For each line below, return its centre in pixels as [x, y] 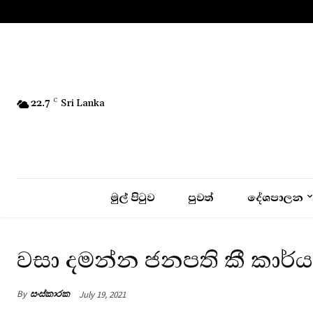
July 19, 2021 [102, 294]
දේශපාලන [275, 197]
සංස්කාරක [50, 294]
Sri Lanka [83, 104]
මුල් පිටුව [133, 197]
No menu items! [53, 12]
